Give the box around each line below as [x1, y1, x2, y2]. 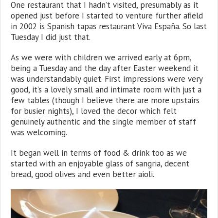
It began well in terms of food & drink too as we [11, 147, 187, 158]
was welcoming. [11, 127, 68, 138]
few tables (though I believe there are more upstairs [11, 94, 200, 106]
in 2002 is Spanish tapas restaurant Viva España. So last [11, 20, 207, 32]
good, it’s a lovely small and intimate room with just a [11, 84, 202, 95]
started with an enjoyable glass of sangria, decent [11, 158, 190, 169]
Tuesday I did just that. [11, 31, 91, 42]
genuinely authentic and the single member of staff [11, 116, 197, 127]
